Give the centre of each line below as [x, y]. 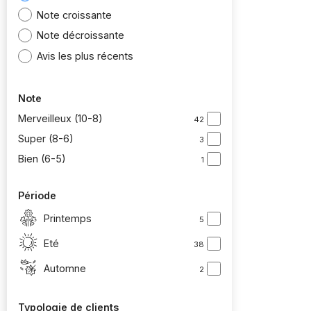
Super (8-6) [46, 139]
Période [37, 196]
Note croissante [75, 15]
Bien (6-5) [42, 159]
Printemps [68, 218]
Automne [65, 268]
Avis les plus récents [85, 56]
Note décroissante [81, 35]
